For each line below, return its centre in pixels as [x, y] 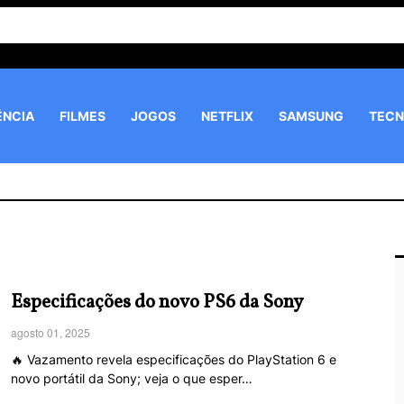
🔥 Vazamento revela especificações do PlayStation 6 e [174, 359]
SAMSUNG [311, 116]
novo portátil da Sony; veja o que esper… [132, 378]
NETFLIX [227, 116]
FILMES [83, 116]
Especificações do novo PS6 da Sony [157, 303]
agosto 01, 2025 [50, 332]
